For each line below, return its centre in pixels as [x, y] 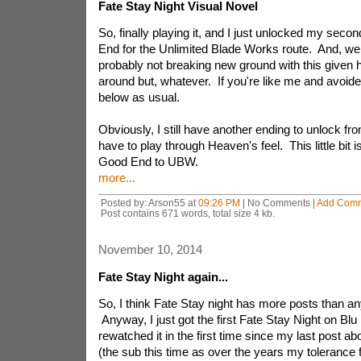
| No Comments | [278, 203]
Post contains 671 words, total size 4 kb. [187, 213]
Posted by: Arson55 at [149, 203]
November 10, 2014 [150, 249]
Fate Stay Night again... [163, 277]
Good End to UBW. [149, 162]
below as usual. [140, 97]
